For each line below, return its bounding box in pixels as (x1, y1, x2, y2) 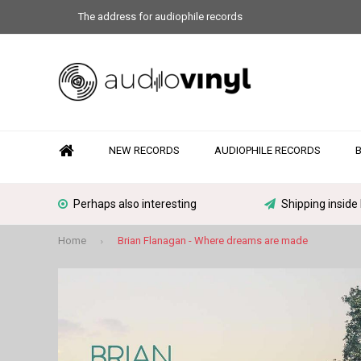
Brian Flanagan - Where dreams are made (118, 234, 308, 247)
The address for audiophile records (78, 10, 243, 23)
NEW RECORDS (109, 144, 180, 156)
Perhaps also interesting (73, 197, 197, 210)
